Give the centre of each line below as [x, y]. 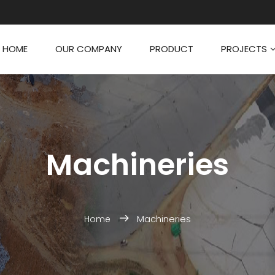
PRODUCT [172, 49]
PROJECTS [244, 49]
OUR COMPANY [89, 49]
